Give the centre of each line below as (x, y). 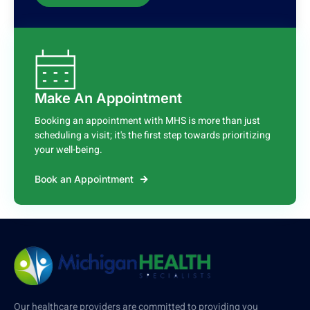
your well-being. (69, 149)
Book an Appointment (84, 179)
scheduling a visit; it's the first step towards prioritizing (153, 135)
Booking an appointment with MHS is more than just (147, 120)
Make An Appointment (108, 98)
